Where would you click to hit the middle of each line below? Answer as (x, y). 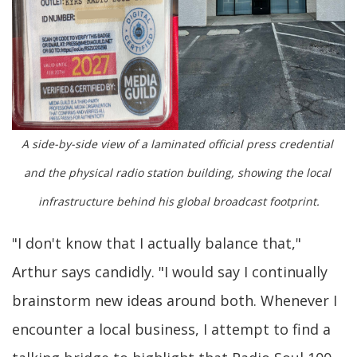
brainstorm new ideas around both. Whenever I (175, 300)
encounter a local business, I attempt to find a (171, 329)
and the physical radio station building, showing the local (177, 172)
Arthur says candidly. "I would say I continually (170, 271)
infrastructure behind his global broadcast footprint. (178, 201)
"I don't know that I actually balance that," (157, 243)
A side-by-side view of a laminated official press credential (177, 143)
